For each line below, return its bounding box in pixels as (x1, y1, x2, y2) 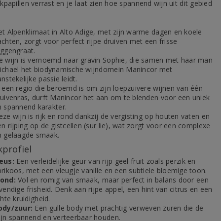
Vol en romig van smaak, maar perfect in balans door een (15, 175, 209, 184)
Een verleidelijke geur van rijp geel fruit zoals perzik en (14, 156, 196, 166)
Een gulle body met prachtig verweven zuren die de (33, 203, 204, 213)
